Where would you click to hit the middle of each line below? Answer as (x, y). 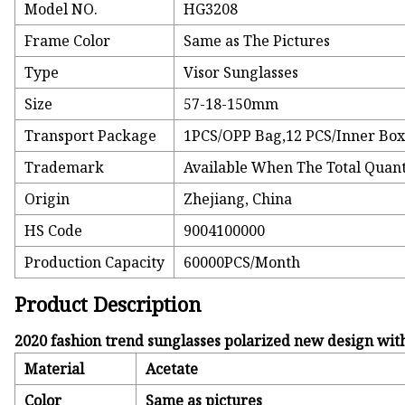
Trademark (65, 168)
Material (55, 369)
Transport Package (91, 136)
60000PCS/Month (242, 263)
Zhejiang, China (238, 199)
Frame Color (68, 41)
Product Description (108, 304)
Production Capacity (95, 263)
